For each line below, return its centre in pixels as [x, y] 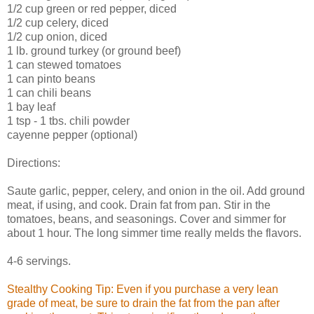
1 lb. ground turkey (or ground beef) [94, 50]
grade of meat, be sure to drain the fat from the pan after [143, 303]
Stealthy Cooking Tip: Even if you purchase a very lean [143, 289]
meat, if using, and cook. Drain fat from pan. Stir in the [139, 205]
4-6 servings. [39, 261]
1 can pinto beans [51, 78]
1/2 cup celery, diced [58, 22]
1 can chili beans [49, 93]
